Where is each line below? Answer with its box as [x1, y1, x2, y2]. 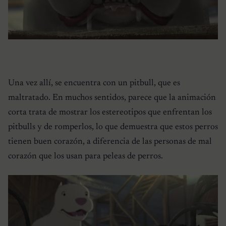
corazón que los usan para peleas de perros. [8, 151, 163, 161]
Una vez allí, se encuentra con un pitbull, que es [8, 78, 180, 88]
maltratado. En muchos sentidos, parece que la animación [8, 93, 216, 102]
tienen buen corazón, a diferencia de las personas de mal [8, 137, 212, 146]
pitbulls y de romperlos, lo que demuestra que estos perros [8, 122, 218, 132]
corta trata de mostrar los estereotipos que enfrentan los [8, 107, 212, 117]
